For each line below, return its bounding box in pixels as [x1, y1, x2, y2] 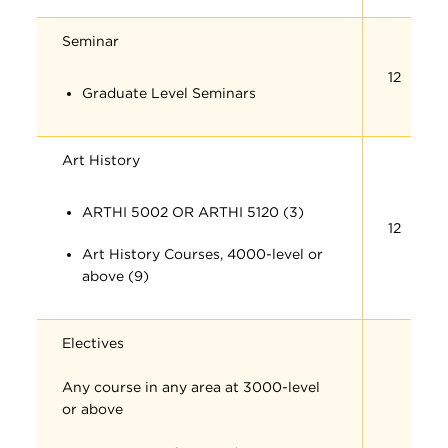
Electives [62, 335, 125, 351]
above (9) [82, 268, 150, 284]
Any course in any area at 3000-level [62, 379, 321, 395]
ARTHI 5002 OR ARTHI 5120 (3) [82, 204, 305, 220]
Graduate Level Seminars [82, 85, 257, 101]
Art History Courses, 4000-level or [82, 246, 324, 262]
